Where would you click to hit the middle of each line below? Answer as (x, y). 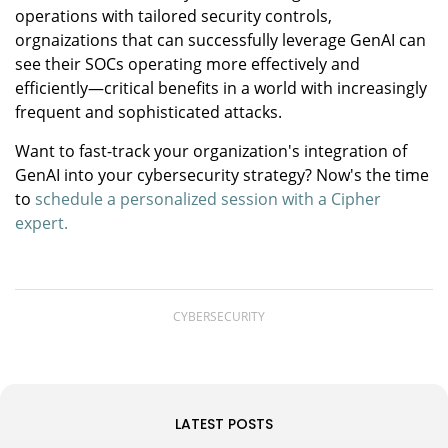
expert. (41, 222)
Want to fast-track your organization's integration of (211, 150)
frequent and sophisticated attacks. (148, 111)
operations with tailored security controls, (173, 15)
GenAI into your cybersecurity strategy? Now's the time (222, 174)
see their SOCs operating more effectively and (187, 63)
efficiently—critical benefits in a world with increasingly (221, 87)
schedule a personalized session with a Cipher (208, 198)
